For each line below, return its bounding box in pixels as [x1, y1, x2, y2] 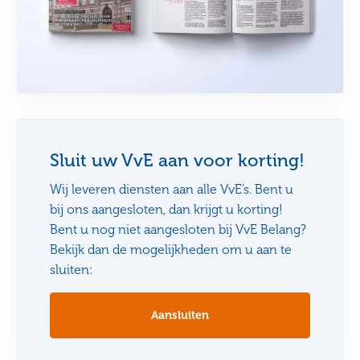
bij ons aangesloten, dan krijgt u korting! [50, 202, 284, 217]
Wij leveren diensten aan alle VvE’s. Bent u [50, 182, 294, 197]
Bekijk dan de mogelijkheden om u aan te [50, 242, 292, 257]
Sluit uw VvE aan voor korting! [50, 149, 305, 171]
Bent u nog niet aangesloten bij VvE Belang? [50, 222, 307, 237]
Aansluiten [151, 309, 209, 322]
